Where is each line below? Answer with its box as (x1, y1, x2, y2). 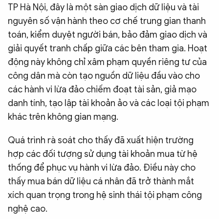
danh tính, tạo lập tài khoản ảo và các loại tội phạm (8, 98, 209, 109)
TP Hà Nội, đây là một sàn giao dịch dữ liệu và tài (8, 2, 199, 13)
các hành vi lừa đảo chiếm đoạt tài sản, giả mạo (8, 84, 197, 95)
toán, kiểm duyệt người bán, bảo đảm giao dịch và (8, 29, 207, 41)
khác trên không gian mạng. (8, 111, 118, 123)
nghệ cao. (8, 203, 47, 215)
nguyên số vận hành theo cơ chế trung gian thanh (8, 16, 206, 27)
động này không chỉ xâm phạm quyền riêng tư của (8, 57, 207, 68)
